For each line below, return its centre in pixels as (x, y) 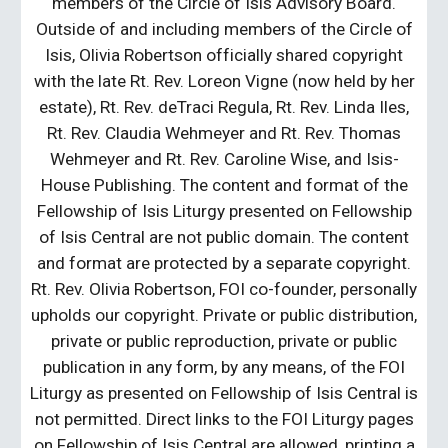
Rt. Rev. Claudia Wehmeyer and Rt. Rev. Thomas (224, 133)
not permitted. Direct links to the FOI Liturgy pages (224, 419)
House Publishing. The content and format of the (224, 185)
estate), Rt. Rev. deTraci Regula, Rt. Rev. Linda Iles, (224, 107)
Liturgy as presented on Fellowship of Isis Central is (224, 393)
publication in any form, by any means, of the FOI (224, 367)
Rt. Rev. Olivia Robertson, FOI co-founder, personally (224, 289)
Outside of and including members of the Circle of (224, 29)
